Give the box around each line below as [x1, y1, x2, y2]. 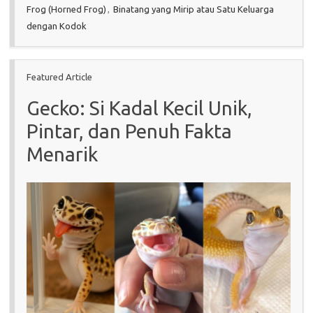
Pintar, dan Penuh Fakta [27, 119, 232, 142]
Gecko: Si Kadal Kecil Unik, [27, 96, 252, 119]
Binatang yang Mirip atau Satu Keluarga [113, 3, 274, 14]
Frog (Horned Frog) [27, 3, 106, 14]
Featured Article [27, 71, 92, 82]
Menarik [27, 143, 98, 165]
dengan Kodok [27, 20, 87, 31]
